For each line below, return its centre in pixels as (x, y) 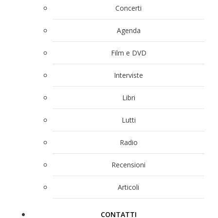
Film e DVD (128, 53)
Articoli (128, 187)
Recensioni (128, 165)
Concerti (128, 8)
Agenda (128, 31)
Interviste (128, 75)
